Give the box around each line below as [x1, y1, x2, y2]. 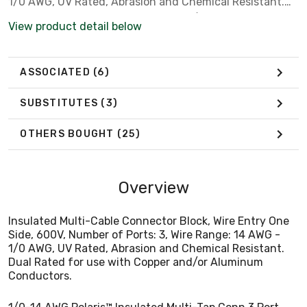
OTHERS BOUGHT [20, 128, 117, 140]
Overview [118, 177, 189, 197]
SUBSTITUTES [20, 97, 101, 110]
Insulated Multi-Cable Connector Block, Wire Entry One [8, 214, 289, 228]
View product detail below [8, 19, 142, 33]
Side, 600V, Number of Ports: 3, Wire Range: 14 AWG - [8, 228, 280, 241]
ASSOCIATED [20, 66, 93, 79]
